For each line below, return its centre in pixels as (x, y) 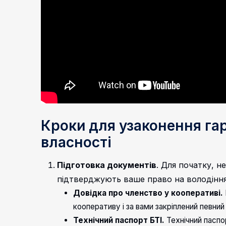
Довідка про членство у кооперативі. (148, 193)
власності (76, 143)
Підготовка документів (107, 165)
